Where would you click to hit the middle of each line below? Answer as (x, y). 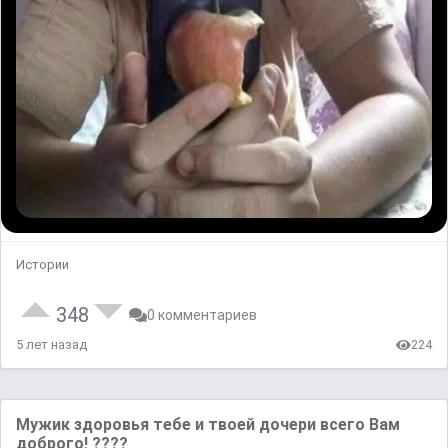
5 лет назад (51, 345)
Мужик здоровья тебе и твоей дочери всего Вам (208, 425)
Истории (42, 265)
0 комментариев (202, 315)
